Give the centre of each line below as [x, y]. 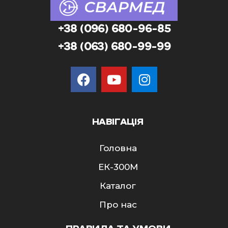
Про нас [118, 205]
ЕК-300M [118, 167]
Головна [118, 148]
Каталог [118, 186]
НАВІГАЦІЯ [118, 122]
